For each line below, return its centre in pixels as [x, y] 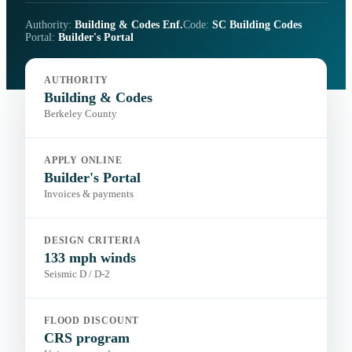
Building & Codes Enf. [129, 25]
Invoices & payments [89, 194]
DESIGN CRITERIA [93, 241]
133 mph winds [90, 258]
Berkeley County [81, 114]
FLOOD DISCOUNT [92, 321]
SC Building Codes [257, 25]
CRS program [87, 338]
